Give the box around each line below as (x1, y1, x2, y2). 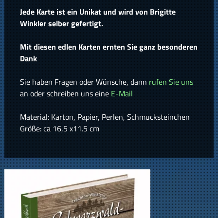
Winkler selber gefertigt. (19, 18, 103, 30)
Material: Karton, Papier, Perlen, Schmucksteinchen (19, 111, 190, 123)
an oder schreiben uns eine (19, 88, 111, 100)
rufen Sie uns (148, 76, 193, 88)
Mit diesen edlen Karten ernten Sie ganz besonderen (19, 41, 198, 53)
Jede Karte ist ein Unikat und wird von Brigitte (19, 6, 176, 18)
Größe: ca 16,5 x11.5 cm (19, 123, 99, 135)
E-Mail (110, 88, 133, 100)
